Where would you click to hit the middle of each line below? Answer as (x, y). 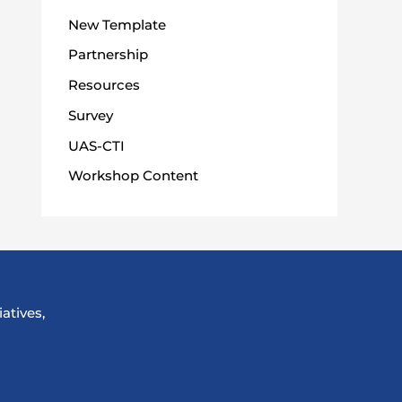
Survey (91, 115)
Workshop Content (133, 176)
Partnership (108, 55)
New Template (117, 24)
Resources (104, 85)
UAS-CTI (96, 145)
